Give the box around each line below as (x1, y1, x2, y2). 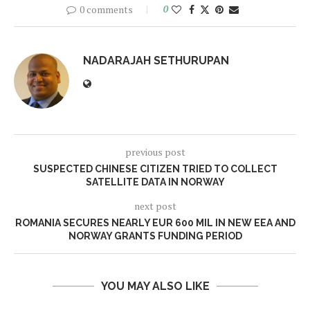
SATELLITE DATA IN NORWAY (85, 176, 225, 188)
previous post (125, 145, 185, 159)
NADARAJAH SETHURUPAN (83, 54, 229, 68)
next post (134, 199, 176, 213)
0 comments (79, 3, 133, 17)
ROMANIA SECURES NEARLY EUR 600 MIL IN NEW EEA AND (15, 217, 295, 229)
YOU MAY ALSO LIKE (100, 280, 210, 293)
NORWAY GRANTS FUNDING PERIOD (68, 230, 242, 242)
